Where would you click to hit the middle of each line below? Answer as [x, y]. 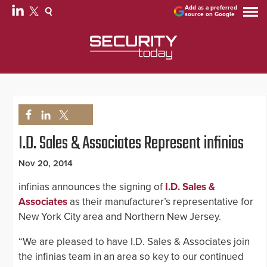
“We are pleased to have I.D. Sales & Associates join [134, 242]
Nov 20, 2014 [46, 164]
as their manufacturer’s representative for [160, 202]
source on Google [210, 14]
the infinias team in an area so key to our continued [131, 257]
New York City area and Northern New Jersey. [120, 217]
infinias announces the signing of [92, 187]
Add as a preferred [211, 8]
